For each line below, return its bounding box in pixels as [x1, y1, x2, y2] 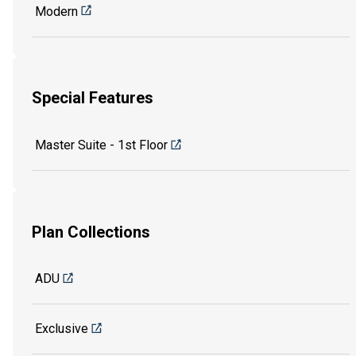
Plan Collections [32, 222, 150, 242]
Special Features [32, 88, 153, 108]
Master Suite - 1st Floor [35, 137, 168, 153]
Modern [35, 3, 78, 19]
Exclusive [35, 321, 88, 337]
